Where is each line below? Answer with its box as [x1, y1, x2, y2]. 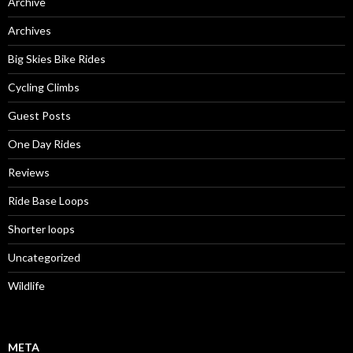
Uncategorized [8, 251, 80, 265]
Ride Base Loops [8, 194, 89, 208]
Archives [8, 24, 51, 38]
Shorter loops [8, 222, 75, 236]
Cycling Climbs [8, 80, 80, 95]
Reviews [8, 165, 50, 180]
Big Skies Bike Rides [8, 52, 106, 66]
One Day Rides [8, 137, 81, 151]
